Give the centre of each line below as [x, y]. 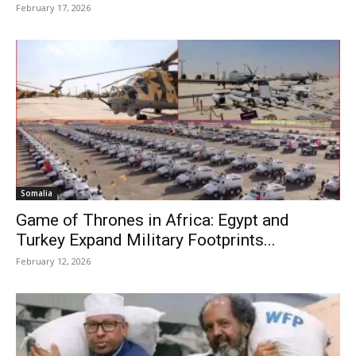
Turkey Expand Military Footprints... [146, 240]
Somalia [37, 193]
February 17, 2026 [53, 8]
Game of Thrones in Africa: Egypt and [153, 220]
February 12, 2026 [53, 261]
